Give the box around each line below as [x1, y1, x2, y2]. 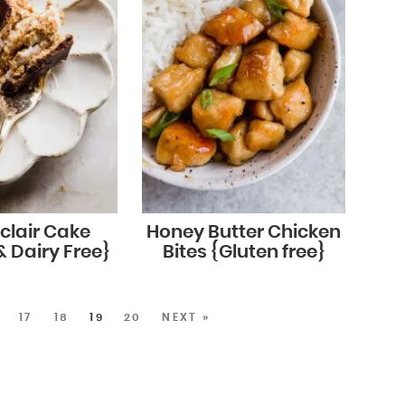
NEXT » [162, 311, 211, 323]
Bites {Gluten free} [163, 242, 325, 261]
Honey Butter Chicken [146, 222, 342, 241]
